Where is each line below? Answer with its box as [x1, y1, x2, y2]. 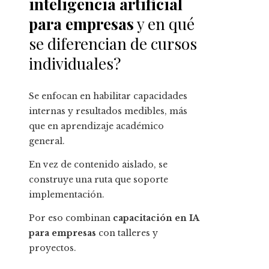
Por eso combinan [29, 213, 113, 224]
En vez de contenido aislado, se [29, 159, 168, 171]
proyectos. [29, 243, 76, 254]
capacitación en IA [113, 213, 199, 224]
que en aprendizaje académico [29, 121, 164, 132]
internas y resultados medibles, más [29, 106, 187, 117]
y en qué [134, 13, 195, 35]
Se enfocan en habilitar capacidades [29, 91, 187, 102]
